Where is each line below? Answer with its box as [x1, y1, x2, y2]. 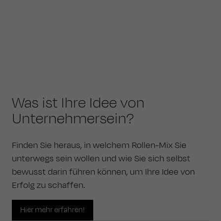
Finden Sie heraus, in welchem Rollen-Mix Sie [12, 139, 186, 151]
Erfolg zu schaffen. [12, 179, 85, 191]
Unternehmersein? [12, 108, 134, 129]
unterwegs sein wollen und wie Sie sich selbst [12, 152, 190, 165]
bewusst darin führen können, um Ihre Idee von [12, 166, 195, 178]
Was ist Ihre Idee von [12, 92, 145, 113]
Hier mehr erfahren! [20, 205, 85, 215]
